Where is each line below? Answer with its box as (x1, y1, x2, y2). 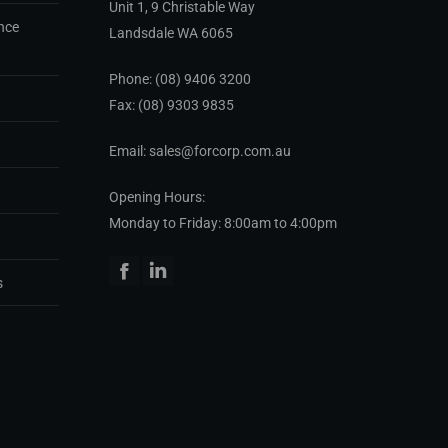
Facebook (122, 269, 208, 292)
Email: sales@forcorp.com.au (108, 143, 291, 160)
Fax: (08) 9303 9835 (108, 97, 234, 114)
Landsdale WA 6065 (108, 25, 233, 42)
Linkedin (156, 269, 235, 292)
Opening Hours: (108, 189, 205, 206)
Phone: (108, 71, 155, 88)
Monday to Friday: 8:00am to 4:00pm (108, 215, 337, 232)
